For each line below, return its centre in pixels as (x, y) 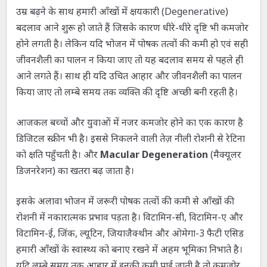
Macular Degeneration (154, 155)
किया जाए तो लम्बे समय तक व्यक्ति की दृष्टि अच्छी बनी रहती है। (127, 92)
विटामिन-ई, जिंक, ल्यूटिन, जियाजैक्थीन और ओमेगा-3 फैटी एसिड (130, 233)
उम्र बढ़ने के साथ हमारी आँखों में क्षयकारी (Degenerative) (122, 12)
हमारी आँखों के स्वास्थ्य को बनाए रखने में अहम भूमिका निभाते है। (129, 249)
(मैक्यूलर (224, 155)
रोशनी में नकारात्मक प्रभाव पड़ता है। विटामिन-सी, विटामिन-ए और (129, 217)
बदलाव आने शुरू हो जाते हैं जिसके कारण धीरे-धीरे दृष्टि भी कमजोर (132, 28)
